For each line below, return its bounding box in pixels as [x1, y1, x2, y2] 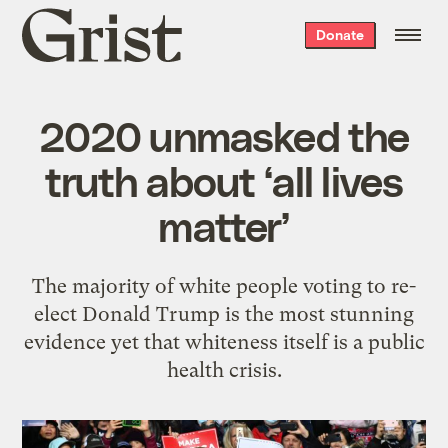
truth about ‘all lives [44, 154, 404, 205]
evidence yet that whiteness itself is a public [23, 329, 425, 354]
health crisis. [166, 357, 282, 382]
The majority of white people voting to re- [32, 273, 416, 298]
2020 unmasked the [38, 109, 410, 160]
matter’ [158, 199, 290, 250]
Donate [315, 26, 364, 43]
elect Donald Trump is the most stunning [34, 301, 414, 326]
